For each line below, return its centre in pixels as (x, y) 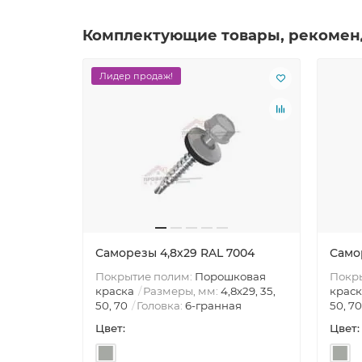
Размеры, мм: (182, 290)
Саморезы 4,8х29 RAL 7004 (175, 253)
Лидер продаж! (136, 76)
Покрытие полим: (145, 276)
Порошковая (230, 276)
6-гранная (213, 305)
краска (115, 290)
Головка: (161, 305)
